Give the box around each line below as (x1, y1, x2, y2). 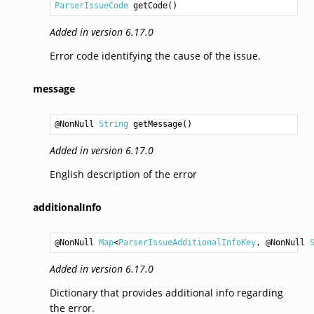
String (98, 118, 128, 129)
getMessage (132, 118, 182, 129)
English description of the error (49, 167, 197, 181)
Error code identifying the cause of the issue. (49, 48, 261, 62)
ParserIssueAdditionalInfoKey (118, 237, 256, 247)
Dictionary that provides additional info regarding (49, 285, 283, 299)
